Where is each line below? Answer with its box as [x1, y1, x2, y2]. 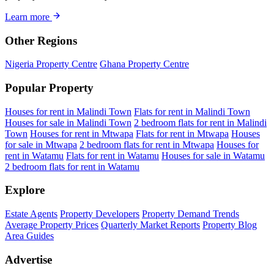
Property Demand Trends [142, 209, 239, 220]
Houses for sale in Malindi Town [5, 117, 131, 128]
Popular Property [5, 81, 94, 95]
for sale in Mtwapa [5, 139, 77, 150]
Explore [5, 183, 45, 197]
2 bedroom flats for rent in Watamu [5, 161, 139, 172]
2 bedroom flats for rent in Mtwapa [80, 139, 214, 150]
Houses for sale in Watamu [161, 150, 265, 161]
